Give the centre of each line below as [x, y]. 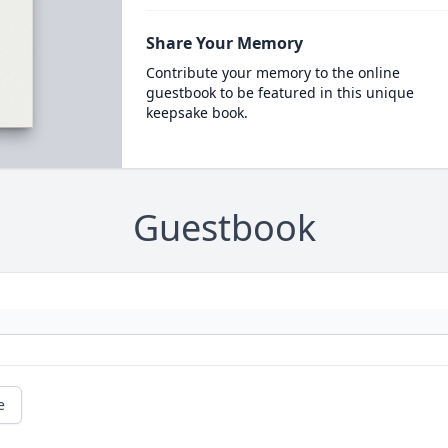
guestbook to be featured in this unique [279, 92]
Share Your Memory [224, 43]
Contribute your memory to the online [272, 72]
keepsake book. [196, 112]
